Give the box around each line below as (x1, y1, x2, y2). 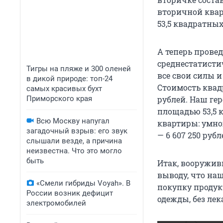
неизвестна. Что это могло (26, 146, 122, 155)
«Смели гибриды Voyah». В (36, 179, 130, 188)
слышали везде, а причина (26, 136, 122, 145)
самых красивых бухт (26, 84, 102, 93)
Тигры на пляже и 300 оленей (26, 64, 131, 73)
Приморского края (26, 94, 92, 103)
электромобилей (26, 199, 86, 208)
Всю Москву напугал (36, 116, 110, 125)
